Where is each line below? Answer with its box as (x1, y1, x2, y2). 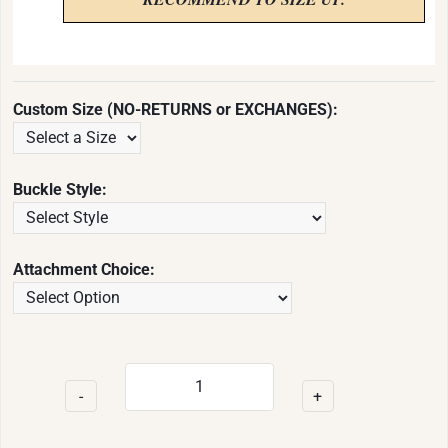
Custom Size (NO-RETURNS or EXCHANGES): (13, 99, 338, 119)
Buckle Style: (13, 179, 107, 199)
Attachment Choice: (13, 259, 155, 279)
